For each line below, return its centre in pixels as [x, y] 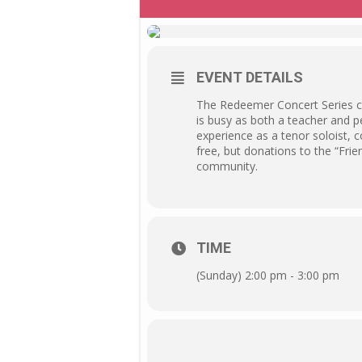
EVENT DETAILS [250, 77]
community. [227, 166]
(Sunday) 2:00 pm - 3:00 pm [268, 275]
